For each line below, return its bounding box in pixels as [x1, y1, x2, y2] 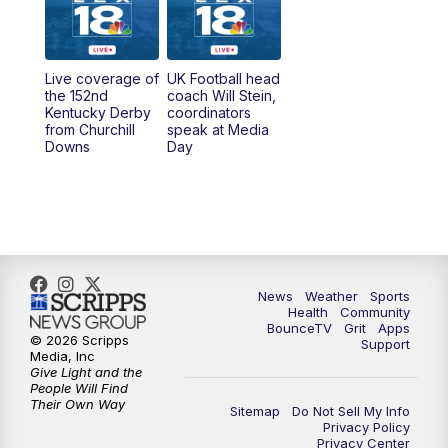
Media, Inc [30, 348, 95, 365]
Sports [370, 287, 410, 304]
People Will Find [30, 380, 128, 397]
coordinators [166, 103, 251, 121]
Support [361, 335, 410, 352]
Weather [305, 287, 358, 304]
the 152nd [44, 86, 108, 104]
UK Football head [166, 69, 280, 87]
